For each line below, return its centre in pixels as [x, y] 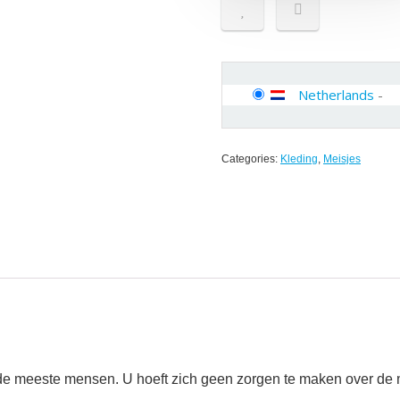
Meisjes [342, 159]
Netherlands [336, 95]
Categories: [251, 159]
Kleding [299, 159]
